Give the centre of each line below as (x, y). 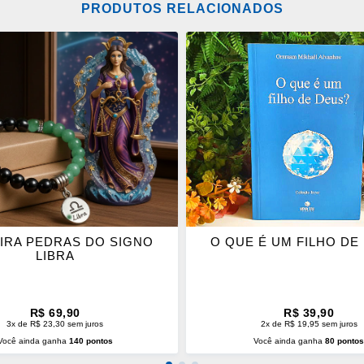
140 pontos (91, 341)
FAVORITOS (248, 131)
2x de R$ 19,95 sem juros (309, 324)
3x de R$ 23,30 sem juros (55, 324)
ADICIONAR (247, 50)
